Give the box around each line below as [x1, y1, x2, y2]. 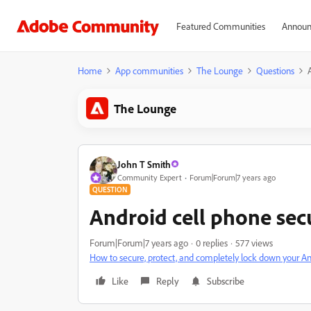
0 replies [196, 237, 228, 249]
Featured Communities [176, 20, 265, 32]
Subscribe [207, 275, 244, 287]
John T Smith [117, 158, 171, 170]
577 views [235, 237, 273, 249]
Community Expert [117, 171, 182, 183]
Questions [256, 65, 294, 76]
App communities [115, 65, 183, 76]
